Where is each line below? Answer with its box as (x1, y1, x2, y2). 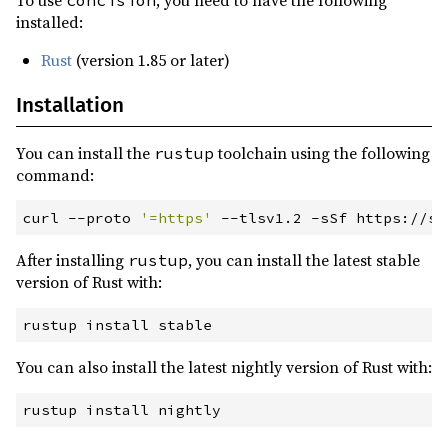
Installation (16, 93, 124, 119)
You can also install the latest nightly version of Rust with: (16, 356, 432, 379)
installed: (16, 11, 83, 34)
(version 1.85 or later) (72, 49, 230, 72)
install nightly (77, 400, 222, 419)
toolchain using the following (214, 142, 430, 165)
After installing (16, 249, 128, 272)
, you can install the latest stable (188, 249, 420, 272)
